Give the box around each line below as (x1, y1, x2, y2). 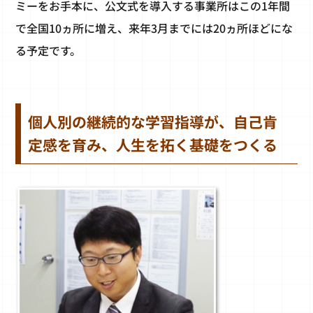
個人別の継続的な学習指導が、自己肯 (28, 111, 278, 133)
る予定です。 (15, 42, 82, 59)
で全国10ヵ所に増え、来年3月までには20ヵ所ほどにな (15, 20, 293, 37)
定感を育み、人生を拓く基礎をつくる (28, 134, 278, 156)
